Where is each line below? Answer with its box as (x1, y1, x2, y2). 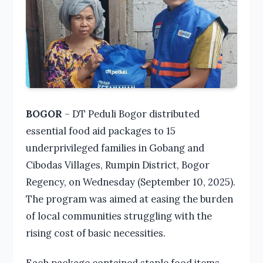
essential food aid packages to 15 (25, 124, 176, 137)
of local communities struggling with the (25, 210, 212, 222)
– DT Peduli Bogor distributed (62, 107, 200, 120)
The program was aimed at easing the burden (25, 193, 233, 205)
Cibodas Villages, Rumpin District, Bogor (25, 159, 210, 171)
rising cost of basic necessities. (25, 227, 166, 240)
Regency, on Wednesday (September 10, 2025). (25, 176, 235, 188)
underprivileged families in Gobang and (25, 141, 204, 154)
